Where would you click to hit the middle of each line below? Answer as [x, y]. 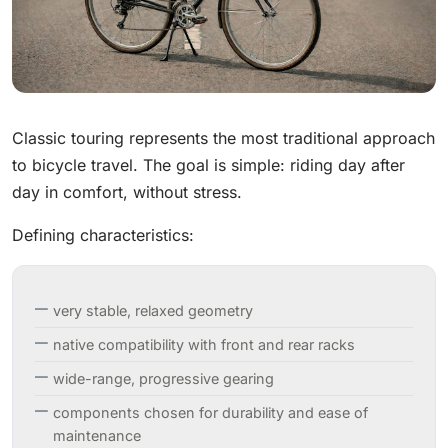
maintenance [97, 436]
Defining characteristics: [103, 235]
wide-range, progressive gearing [163, 379]
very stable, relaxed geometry [153, 311]
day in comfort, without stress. [127, 192]
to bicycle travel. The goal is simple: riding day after [208, 165]
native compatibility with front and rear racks [204, 345]
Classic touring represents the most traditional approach [223, 138]
